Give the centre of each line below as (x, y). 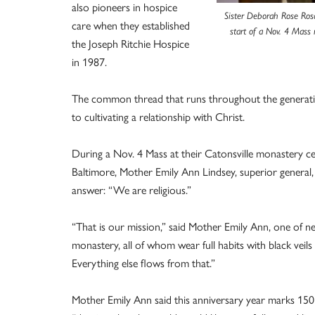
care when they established (131, 25)
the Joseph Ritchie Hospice (130, 44)
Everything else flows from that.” (143, 263)
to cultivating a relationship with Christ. (158, 117)
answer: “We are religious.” (131, 190)
